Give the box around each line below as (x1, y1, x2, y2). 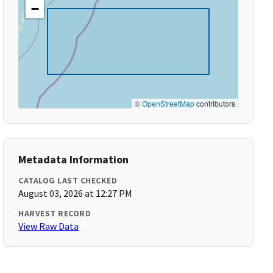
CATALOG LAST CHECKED (18, 175, 118, 186)
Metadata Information (18, 152, 129, 166)
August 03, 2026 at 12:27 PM (18, 187, 133, 199)
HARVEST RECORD (18, 208, 91, 219)
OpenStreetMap (141, 98, 194, 108)
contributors (194, 98, 235, 108)
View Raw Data (18, 220, 79, 232)
